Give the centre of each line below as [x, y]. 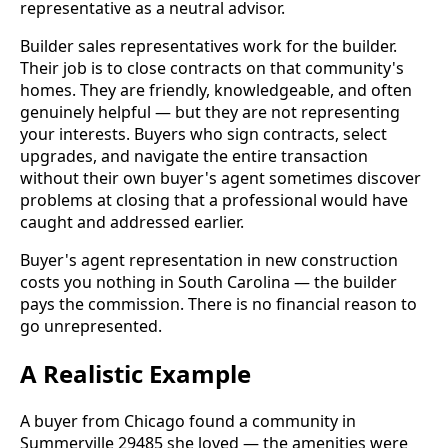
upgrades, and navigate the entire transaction [194, 156]
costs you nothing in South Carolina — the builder [208, 282]
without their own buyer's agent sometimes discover [220, 178]
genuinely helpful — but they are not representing [210, 112]
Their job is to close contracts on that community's [212, 68]
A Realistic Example [135, 373]
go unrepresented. [91, 326]
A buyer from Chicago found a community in [188, 420]
